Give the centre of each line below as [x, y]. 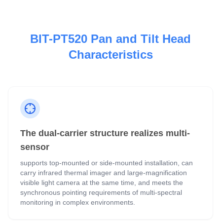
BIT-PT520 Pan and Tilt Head [110, 39]
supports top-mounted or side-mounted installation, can [107, 163]
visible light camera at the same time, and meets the [102, 183]
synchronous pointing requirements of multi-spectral [101, 193]
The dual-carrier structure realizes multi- [105, 133]
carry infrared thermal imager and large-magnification [104, 173]
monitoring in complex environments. [78, 203]
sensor [35, 147]
